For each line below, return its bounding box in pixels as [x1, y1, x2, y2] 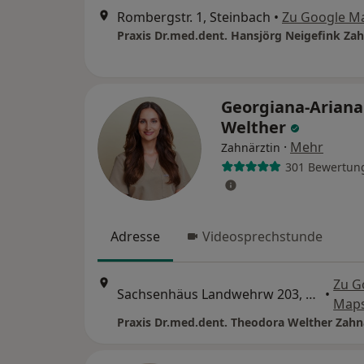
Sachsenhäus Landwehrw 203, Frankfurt [305, 285, 316, 304]
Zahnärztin [221, 140, 280, 155]
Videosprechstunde [202, 227, 323, 245]
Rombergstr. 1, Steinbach [117, 8, 271, 26]
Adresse [110, 227, 160, 245]
